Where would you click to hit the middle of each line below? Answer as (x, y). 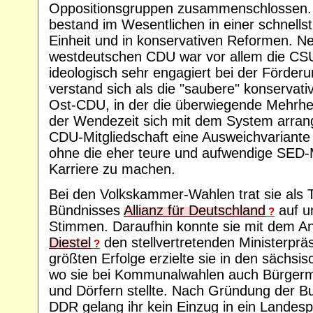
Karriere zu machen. (112, 169)
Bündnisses (86, 210)
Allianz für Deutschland (195, 210)
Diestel (70, 242)
